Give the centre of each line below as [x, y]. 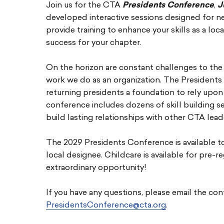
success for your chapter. [93, 43]
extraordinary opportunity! [96, 168]
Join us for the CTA [84, 5]
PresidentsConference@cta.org [106, 205]
